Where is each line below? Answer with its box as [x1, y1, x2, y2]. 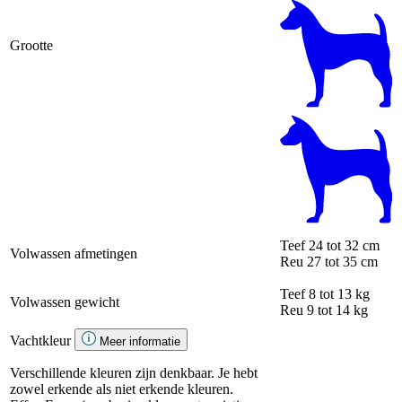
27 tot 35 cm [307, 253, 378, 269]
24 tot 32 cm [309, 237, 380, 253]
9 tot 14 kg [307, 301, 368, 318]
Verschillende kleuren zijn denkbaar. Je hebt [10, 364, 258, 380]
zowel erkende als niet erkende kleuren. [10, 380, 237, 397]
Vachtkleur [10, 332, 71, 348]
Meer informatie [100, 334, 180, 348]
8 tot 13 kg [309, 285, 370, 301]
